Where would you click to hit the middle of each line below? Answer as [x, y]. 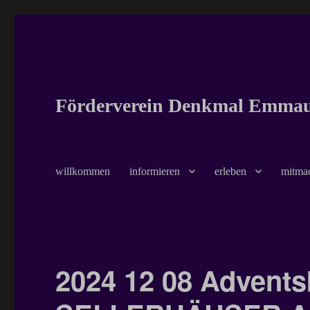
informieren [155, 171]
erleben [231, 171]
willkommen [83, 171]
